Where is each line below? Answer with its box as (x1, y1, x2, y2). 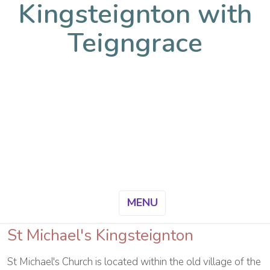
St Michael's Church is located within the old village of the (7, 255, 261, 269)
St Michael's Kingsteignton (7, 225, 193, 246)
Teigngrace (67, 25, 202, 61)
